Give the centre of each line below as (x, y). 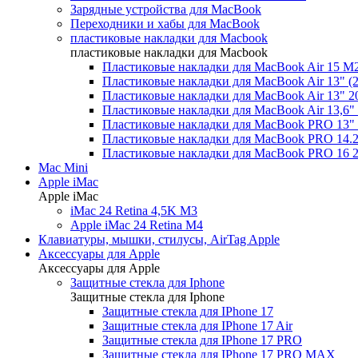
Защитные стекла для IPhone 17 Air (197, 326)
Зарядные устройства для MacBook (166, 9)
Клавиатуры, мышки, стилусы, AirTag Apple (159, 239)
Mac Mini (63, 167)
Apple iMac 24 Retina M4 (137, 225)
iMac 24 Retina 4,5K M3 (134, 211)
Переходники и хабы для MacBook (165, 24)
